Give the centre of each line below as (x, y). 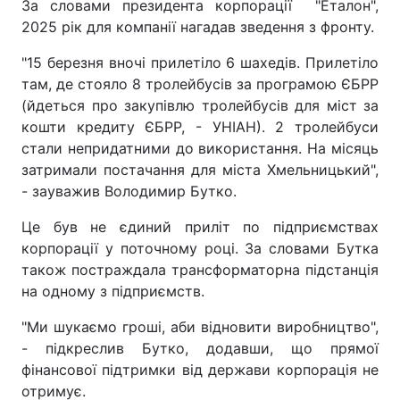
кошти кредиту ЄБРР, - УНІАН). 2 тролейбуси (200, 127)
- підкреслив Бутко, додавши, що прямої (200, 348)
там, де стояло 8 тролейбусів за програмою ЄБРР (200, 84)
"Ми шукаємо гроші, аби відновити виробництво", (200, 327)
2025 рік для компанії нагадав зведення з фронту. (198, 27)
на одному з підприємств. (113, 291)
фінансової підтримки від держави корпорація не (200, 370)
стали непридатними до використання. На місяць (200, 148)
